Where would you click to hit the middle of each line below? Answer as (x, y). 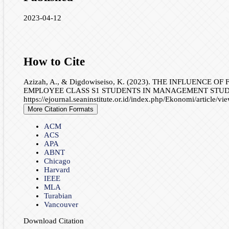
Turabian (58, 196)
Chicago (57, 161)
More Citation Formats (60, 109)
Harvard (57, 170)
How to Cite (54, 61)
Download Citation (53, 221)
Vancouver (61, 205)
